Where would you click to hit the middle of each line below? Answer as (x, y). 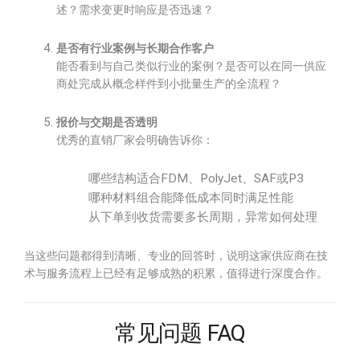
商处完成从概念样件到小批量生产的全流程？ (169, 84)
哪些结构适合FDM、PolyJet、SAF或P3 (196, 178)
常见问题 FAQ (180, 333)
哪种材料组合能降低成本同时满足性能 (191, 198)
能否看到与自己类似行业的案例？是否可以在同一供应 (191, 66)
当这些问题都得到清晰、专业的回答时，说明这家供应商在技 (176, 256)
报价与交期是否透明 (107, 122)
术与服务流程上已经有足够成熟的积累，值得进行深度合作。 (176, 273)
